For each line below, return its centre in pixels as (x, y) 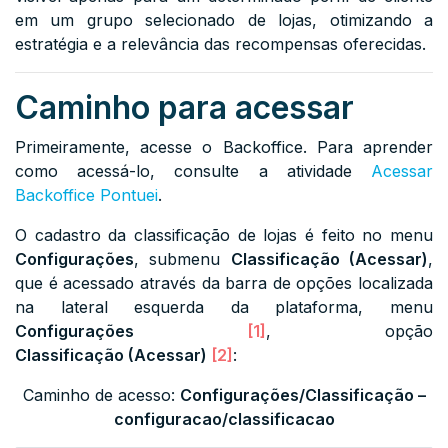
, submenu (182, 259)
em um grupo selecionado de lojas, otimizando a (224, 20)
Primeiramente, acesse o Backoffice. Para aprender (224, 147)
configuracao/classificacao (224, 419)
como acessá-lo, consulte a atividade (193, 171)
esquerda (169, 307)
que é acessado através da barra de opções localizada (224, 283)
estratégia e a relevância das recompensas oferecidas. (220, 44)
